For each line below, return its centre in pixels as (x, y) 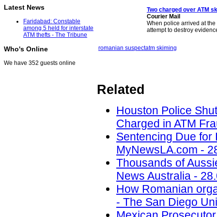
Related (121, 90)
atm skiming (161, 48)
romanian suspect (122, 48)
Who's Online (26, 49)
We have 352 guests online (40, 63)
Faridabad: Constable (52, 22)
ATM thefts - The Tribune (55, 35)
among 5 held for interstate (58, 28)
